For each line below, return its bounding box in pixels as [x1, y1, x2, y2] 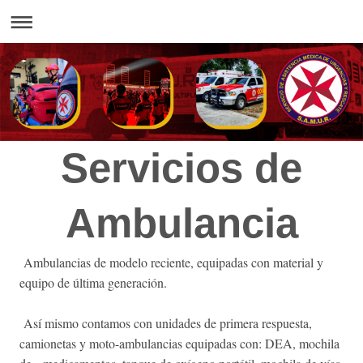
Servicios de [61, 144, 302, 191]
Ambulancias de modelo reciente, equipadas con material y [19, 253, 323, 271]
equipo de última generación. [19, 273, 167, 291]
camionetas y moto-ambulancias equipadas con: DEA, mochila [19, 334, 340, 352]
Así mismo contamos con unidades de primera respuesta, [19, 314, 312, 331]
